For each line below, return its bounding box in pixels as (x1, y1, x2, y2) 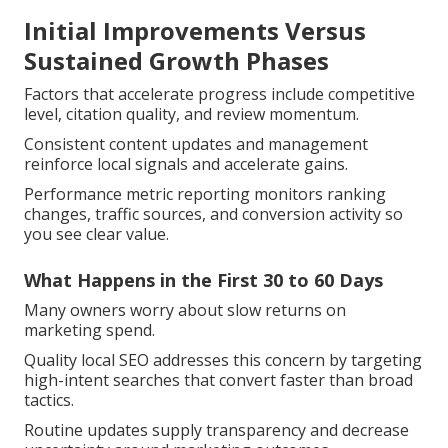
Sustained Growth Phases (24, 43, 329, 77)
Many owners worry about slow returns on (24, 298, 346, 321)
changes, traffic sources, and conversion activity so (24, 202, 403, 225)
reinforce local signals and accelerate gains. (24, 152, 348, 175)
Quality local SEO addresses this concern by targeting (24, 348, 422, 371)
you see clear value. (24, 222, 169, 245)
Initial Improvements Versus (24, 13, 366, 47)
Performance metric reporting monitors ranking (24, 182, 386, 205)
